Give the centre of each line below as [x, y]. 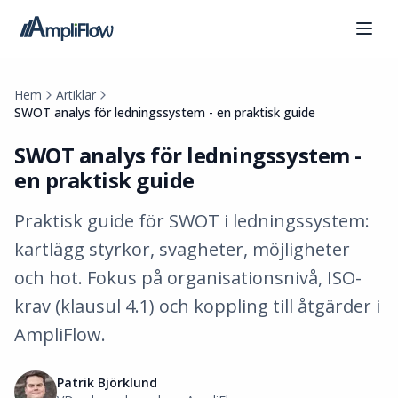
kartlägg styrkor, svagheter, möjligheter [182, 249]
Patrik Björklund [107, 382]
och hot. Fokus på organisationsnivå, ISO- [188, 278]
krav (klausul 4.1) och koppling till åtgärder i [197, 306]
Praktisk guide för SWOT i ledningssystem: [192, 221]
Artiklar [76, 95]
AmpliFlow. [60, 334]
